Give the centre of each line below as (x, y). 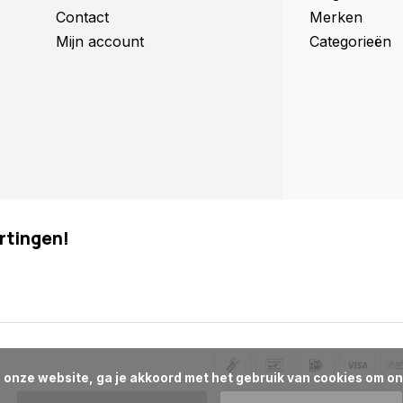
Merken (336, 17)
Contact (82, 17)
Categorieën (350, 41)
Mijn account (99, 41)
